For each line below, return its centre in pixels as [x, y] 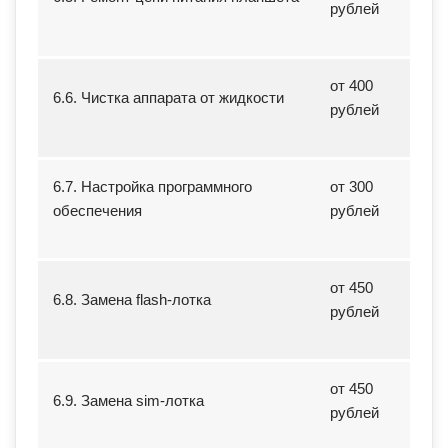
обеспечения [97, 210]
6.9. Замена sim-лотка [128, 400]
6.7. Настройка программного [152, 186]
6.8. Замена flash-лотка [132, 299]
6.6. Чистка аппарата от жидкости [168, 97]
